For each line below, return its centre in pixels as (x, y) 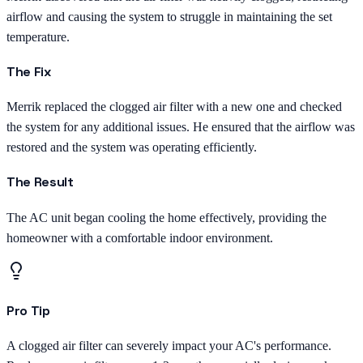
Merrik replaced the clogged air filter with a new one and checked (174, 107)
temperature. (38, 36)
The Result (40, 182)
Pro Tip (28, 311)
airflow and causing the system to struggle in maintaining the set (169, 16)
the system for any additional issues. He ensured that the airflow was (181, 127)
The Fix (29, 71)
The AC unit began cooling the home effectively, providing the (167, 217)
